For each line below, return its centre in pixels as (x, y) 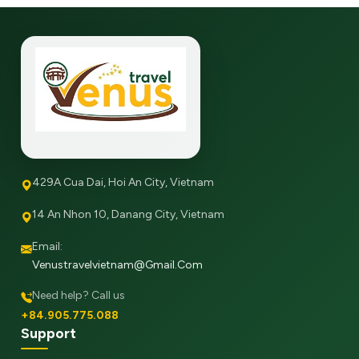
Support (49, 333)
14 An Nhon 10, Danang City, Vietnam (129, 214)
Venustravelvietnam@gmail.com (118, 264)
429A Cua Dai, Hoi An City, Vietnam (123, 182)
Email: (48, 246)
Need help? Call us (79, 296)
